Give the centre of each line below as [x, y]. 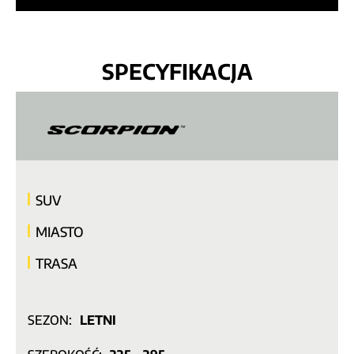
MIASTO [60, 232]
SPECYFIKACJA [177, 72]
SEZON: [50, 320]
